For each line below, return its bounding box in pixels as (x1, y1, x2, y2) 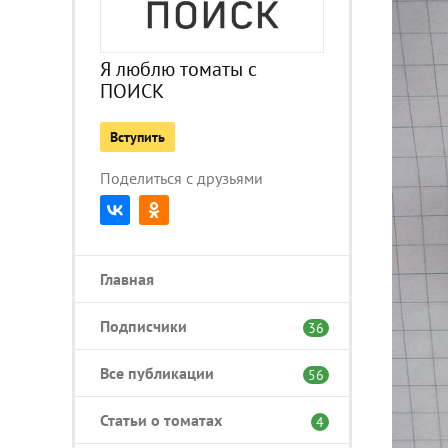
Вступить (110, 127, 165, 146)
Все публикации (100, 362, 214, 383)
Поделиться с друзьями (100, 167, 263, 188)
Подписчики (100, 315, 187, 336)
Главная (100, 268, 154, 289)
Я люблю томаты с (100, 55, 257, 82)
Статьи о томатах (100, 409, 222, 430)
